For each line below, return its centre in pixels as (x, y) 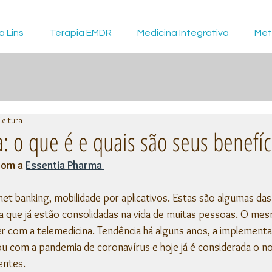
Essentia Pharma (65, 165)
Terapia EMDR (80, 33)
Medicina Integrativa (183, 33)
